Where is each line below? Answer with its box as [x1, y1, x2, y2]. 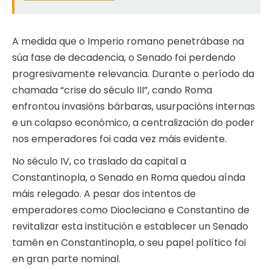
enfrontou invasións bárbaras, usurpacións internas [12, 99, 255, 114]
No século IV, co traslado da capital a [12, 154, 186, 169]
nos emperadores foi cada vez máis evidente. [12, 132, 227, 146]
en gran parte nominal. [12, 252, 121, 266]
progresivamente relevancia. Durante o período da [12, 67, 254, 81]
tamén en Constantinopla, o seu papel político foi [12, 236, 246, 250]
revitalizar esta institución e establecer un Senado [12, 219, 248, 234]
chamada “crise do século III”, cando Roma [12, 83, 212, 98]
